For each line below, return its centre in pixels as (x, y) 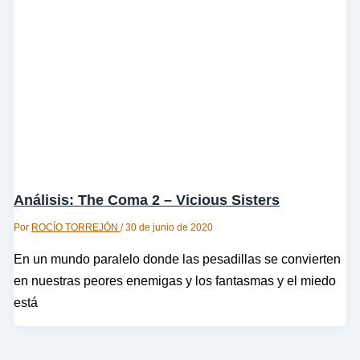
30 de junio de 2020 (169, 228)
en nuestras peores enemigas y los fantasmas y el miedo (174, 280)
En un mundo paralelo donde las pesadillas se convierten (177, 258)
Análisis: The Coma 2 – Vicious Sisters (146, 200)
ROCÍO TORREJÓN (76, 228)
